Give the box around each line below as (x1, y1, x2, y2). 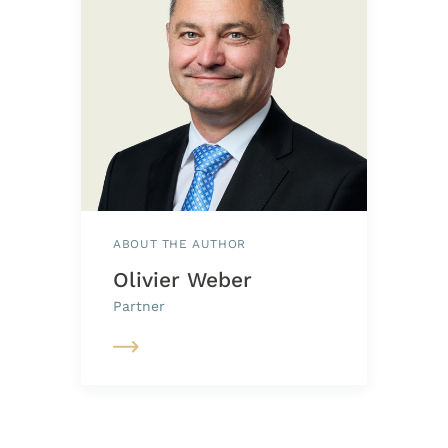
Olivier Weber (113, 266, 253, 292)
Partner (113, 297, 166, 314)
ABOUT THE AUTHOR (113, 236, 246, 251)
